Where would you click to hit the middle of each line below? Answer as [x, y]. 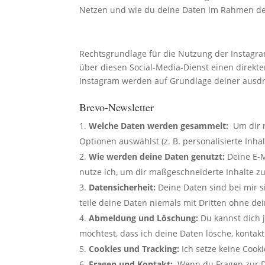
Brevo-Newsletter [117, 107]
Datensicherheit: [122, 187]
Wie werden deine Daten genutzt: [157, 156]
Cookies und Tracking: [134, 248]
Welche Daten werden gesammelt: [159, 125]
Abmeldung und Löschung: [144, 218]
